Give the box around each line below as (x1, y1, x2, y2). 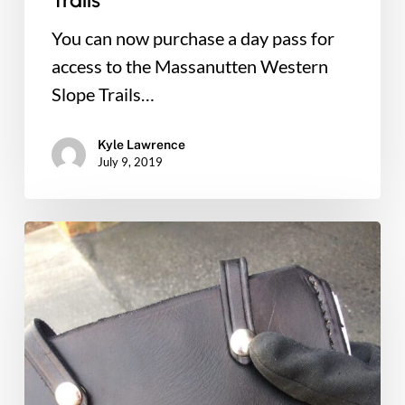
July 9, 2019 (97, 155, 163, 170)
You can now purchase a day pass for (51, 27, 334, 50)
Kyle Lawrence (97, 137, 185, 153)
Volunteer (23, 306, 101, 329)
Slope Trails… (51, 83, 155, 106)
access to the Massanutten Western (51, 55, 328, 78)
